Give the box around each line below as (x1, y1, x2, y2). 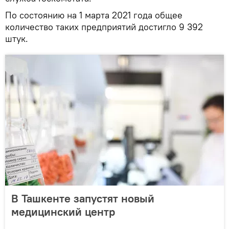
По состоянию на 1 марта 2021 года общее (5, 9, 182, 21)
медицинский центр (11, 204, 115, 219)
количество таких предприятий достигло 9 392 (5, 20, 203, 33)
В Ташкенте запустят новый (11, 191, 154, 205)
